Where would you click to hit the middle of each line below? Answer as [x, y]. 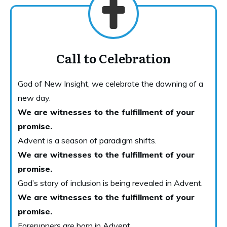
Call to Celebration [113, 58]
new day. [34, 98]
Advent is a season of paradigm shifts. [87, 141]
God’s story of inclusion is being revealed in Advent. [110, 183]
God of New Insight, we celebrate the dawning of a [110, 84]
